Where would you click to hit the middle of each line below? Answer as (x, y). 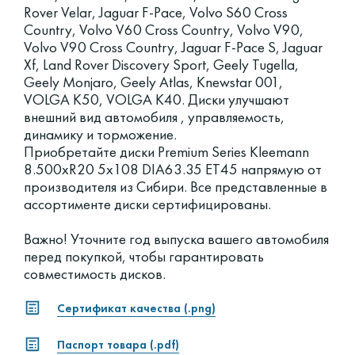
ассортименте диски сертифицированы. (147, 204)
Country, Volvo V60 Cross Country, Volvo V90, (164, 30)
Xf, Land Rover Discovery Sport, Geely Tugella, (161, 65)
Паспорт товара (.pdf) (118, 345)
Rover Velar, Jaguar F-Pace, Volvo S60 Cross (156, 13)
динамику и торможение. (100, 135)
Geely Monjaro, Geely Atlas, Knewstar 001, (153, 82)
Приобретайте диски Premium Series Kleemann (166, 152)
